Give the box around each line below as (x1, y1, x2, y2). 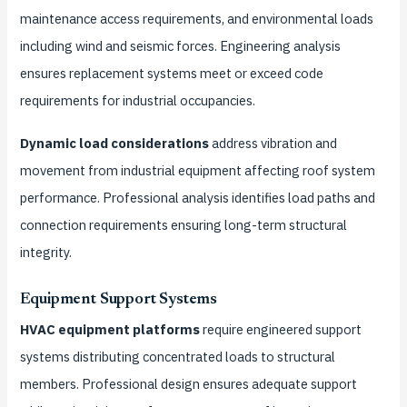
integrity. (19, 243, 72, 261)
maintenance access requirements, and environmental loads (19, 9, 373, 27)
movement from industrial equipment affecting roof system (19, 161, 375, 179)
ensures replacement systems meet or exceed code (19, 64, 323, 82)
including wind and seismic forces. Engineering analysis (19, 36, 341, 55)
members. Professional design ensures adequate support (19, 375, 357, 393)
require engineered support (199, 321, 362, 339)
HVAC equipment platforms (19, 321, 200, 339)
